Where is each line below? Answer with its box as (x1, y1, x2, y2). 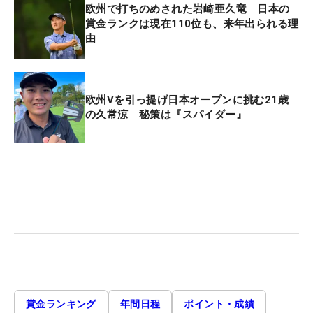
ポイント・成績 (184, 298, 255, 310)
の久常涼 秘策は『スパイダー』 (85, 108, 247, 122)
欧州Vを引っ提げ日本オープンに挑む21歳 (85, 94, 289, 107)
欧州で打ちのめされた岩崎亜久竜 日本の (85, 2, 290, 15)
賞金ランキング (26, 298, 96, 310)
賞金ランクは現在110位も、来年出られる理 (85, 17, 299, 30)
